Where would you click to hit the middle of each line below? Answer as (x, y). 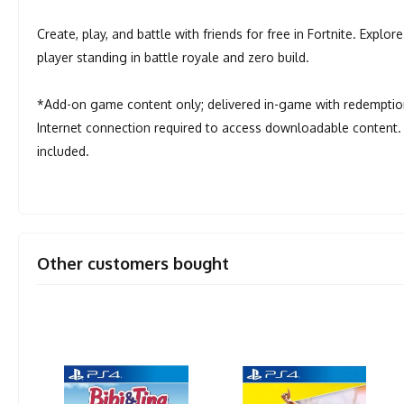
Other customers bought (133, 263)
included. (64, 151)
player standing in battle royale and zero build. (174, 57)
